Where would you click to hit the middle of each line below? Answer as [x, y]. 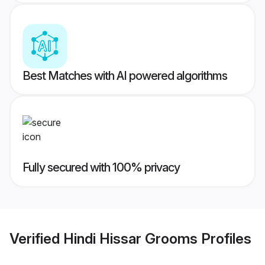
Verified [36, 238]
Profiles [224, 238]
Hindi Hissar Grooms [130, 238]
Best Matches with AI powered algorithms [125, 76]
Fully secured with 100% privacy [101, 168]
